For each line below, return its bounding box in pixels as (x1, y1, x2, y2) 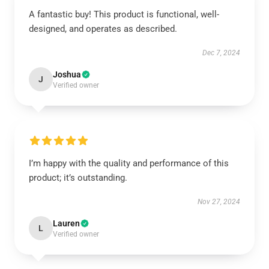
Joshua (53, 70, 81, 79)
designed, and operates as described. (29, 23, 177, 34)
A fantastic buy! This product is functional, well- (29, 9, 219, 20)
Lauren (53, 219, 80, 228)
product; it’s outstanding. (29, 172, 127, 183)
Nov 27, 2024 (198, 198, 240, 206)
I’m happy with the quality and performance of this (29, 158, 229, 169)
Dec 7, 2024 (202, 49, 240, 57)
